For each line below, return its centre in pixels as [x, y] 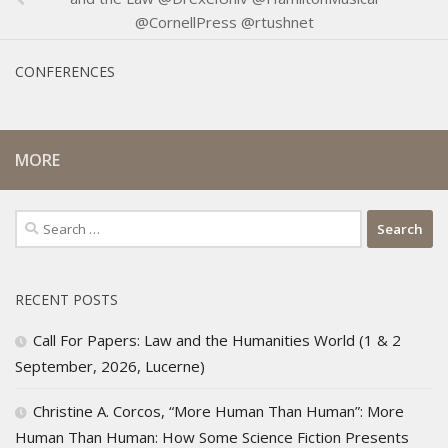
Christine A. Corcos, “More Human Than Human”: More [218, 411]
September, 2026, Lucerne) [110, 366]
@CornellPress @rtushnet [224, 22]
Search [38, 221]
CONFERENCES [65, 72]
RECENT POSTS [66, 300]
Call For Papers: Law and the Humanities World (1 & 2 [217, 340]
